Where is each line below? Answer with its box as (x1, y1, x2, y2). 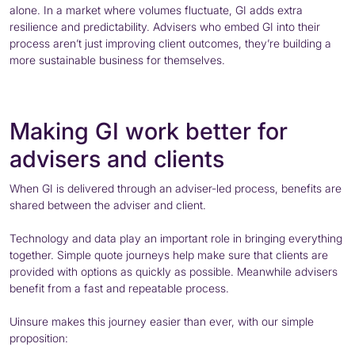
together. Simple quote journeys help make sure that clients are (10, 247, 328, 261)
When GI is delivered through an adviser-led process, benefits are (10, 181, 342, 195)
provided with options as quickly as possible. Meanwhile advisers (10, 264, 338, 278)
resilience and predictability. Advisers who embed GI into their (10, 19, 320, 33)
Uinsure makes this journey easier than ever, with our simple (10, 314, 314, 328)
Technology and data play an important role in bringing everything (10, 231, 342, 245)
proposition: (10, 330, 68, 345)
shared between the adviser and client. (10, 197, 206, 212)
